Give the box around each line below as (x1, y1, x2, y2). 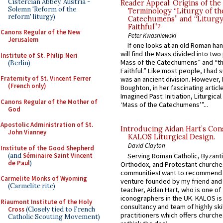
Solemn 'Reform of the (8, 4, 76, 13)
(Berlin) (8, 58, 30, 67)
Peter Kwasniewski (128, 31, 176, 40)
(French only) (8, 82, 46, 90)
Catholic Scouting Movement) (8, 212, 100, 221)
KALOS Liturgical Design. (128, 132, 215, 142)
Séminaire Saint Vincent (23, 151, 93, 160)
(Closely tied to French (24, 205, 95, 214)
